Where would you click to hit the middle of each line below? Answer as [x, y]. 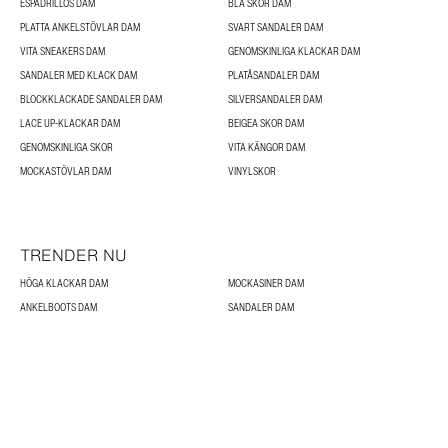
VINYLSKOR [252, 171]
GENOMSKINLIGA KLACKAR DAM [294, 51]
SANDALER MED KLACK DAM [78, 75]
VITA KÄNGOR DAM [266, 147]
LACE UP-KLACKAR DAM [70, 123]
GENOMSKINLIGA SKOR [66, 147]
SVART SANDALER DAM [275, 27]
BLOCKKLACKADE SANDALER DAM [91, 99]
